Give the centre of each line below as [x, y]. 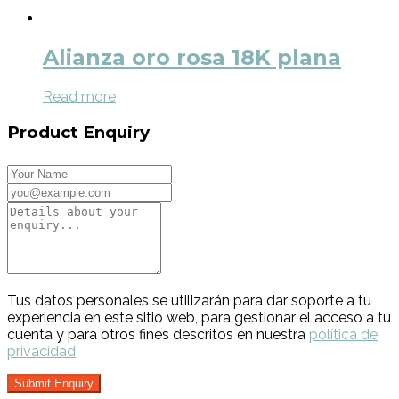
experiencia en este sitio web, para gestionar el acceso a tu [199, 317]
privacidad [41, 351]
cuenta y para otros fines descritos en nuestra [158, 334]
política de [343, 334]
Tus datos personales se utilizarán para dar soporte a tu [189, 300]
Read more [79, 97]
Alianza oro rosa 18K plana [192, 58]
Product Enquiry [78, 132]
